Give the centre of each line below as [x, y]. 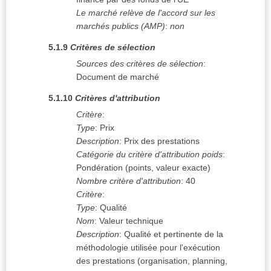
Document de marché [118, 77]
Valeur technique [131, 221]
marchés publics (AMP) [121, 26]
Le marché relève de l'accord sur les [146, 13]
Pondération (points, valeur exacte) [143, 168]
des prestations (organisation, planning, [152, 261]
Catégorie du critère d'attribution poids [149, 155]
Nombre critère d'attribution [129, 181]
